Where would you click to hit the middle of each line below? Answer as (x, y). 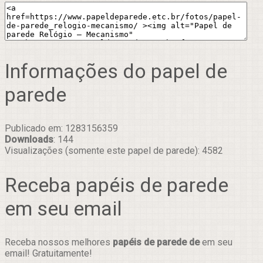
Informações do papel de (116, 71)
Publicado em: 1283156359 (61, 129)
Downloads (29, 140)
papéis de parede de (156, 242)
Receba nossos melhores (59, 242)
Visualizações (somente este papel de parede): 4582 (114, 151)
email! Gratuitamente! (48, 253)
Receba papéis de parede (117, 185)
